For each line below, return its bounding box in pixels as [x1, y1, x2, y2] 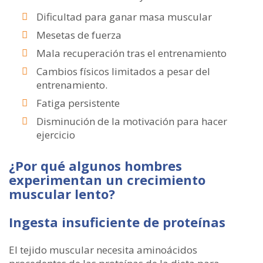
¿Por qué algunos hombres [9, 157, 182, 174]
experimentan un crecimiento [9, 171, 205, 188]
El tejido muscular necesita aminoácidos [9, 243, 197, 257]
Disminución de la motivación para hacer [36, 114, 227, 128]
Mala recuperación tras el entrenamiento [36, 46, 227, 60]
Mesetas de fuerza [36, 28, 122, 42]
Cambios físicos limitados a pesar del [36, 65, 210, 78]
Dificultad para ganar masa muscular [36, 10, 212, 23]
